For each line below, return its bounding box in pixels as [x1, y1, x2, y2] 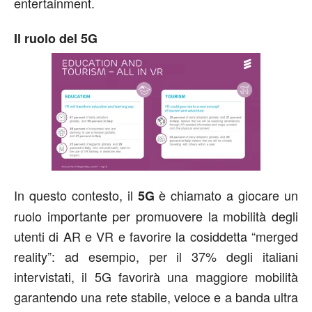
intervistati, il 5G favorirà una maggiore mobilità [14, 267, 298, 286]
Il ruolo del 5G [14, 29, 97, 47]
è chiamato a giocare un [154, 185, 299, 204]
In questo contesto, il [14, 185, 138, 204]
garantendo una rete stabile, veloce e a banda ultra [14, 287, 298, 306]
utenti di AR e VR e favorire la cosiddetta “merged [14, 226, 298, 245]
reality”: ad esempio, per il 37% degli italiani [14, 247, 298, 265]
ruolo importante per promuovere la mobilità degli [14, 206, 298, 225]
